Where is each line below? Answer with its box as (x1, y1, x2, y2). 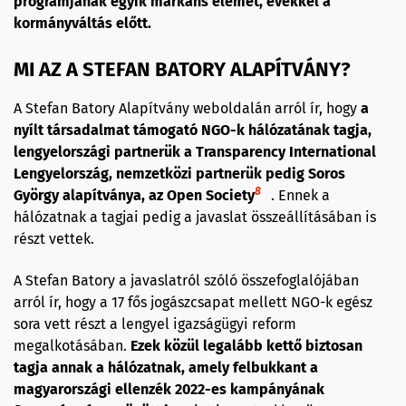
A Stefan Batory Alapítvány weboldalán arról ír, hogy (14, 100, 361, 118)
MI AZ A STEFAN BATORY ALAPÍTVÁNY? (14, 57, 351, 82)
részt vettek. (14, 230, 94, 248)
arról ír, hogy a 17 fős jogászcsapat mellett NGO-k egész (14, 294, 372, 312)
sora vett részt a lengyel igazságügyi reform (14, 315, 296, 333)
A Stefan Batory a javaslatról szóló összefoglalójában (14, 272, 359, 290)
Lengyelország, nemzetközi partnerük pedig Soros (14, 165, 345, 183)
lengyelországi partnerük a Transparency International (14, 143, 376, 161)
